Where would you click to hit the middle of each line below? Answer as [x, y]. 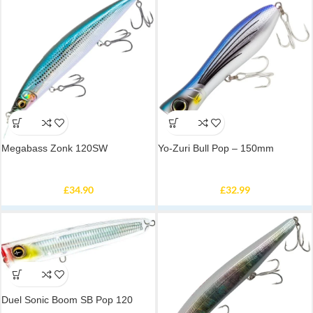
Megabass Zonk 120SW [54, 148]
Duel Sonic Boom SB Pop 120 [67, 300]
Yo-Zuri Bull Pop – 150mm [216, 148]
